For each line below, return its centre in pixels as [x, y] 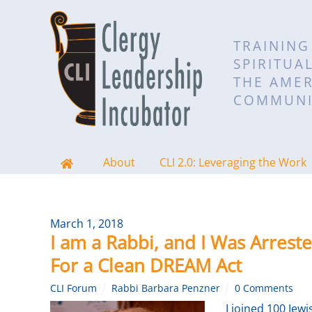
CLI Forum [73, 288]
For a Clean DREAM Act [146, 265]
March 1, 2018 [87, 224]
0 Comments [264, 288]
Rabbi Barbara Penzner [166, 288]
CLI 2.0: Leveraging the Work [233, 162]
